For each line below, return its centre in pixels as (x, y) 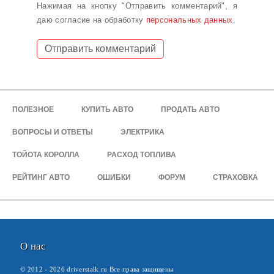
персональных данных (189, 20)
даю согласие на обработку (91, 20)
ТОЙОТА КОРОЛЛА (46, 155)
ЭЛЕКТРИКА (143, 132)
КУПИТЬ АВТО (107, 110)
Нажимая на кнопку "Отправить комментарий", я (137, 6)
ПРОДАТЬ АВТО (190, 110)
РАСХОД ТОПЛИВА (142, 155)
